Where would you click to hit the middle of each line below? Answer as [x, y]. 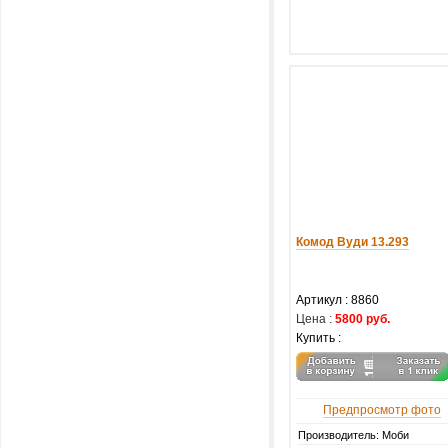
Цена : [314, 319]
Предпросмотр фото [382, 410]
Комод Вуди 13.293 [352, 242]
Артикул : [323, 300]
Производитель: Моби [353, 435]
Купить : [318, 338]
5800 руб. [362, 319]
